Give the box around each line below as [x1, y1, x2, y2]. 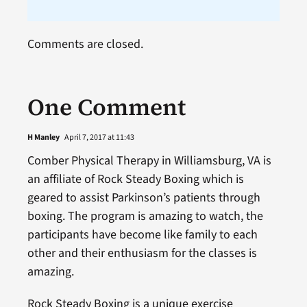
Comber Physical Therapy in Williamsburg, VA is [27, 151, 271, 169]
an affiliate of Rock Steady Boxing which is [27, 170, 244, 188]
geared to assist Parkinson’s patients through [27, 188, 260, 206]
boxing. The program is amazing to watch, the [27, 207, 263, 225]
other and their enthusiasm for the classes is [27, 244, 257, 262]
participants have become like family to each [27, 225, 258, 243]
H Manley [27, 131, 60, 143]
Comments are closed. [27, 35, 143, 53]
